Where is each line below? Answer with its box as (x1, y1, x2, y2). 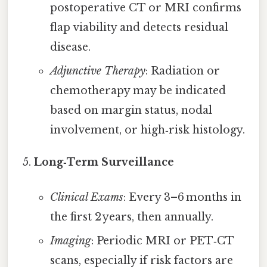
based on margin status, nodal (49, 103, 212, 117)
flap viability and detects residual (49, 20, 228, 34)
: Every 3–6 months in (123, 190, 241, 204)
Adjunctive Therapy (49, 64, 145, 77)
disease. (49, 40, 91, 54)
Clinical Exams (49, 190, 123, 204)
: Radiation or (145, 64, 220, 77)
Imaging (49, 234, 91, 247)
